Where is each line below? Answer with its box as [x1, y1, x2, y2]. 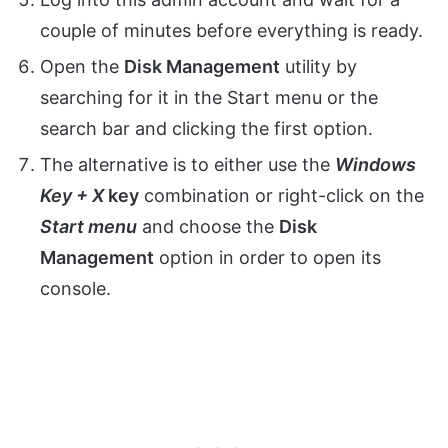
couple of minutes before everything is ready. [40, 20, 423, 42]
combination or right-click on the [139, 185, 424, 207]
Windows [335, 154, 416, 176]
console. [40, 278, 111, 300]
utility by [280, 56, 357, 78]
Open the [40, 56, 124, 78]
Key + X [40, 185, 104, 207]
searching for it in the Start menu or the [40, 87, 378, 109]
